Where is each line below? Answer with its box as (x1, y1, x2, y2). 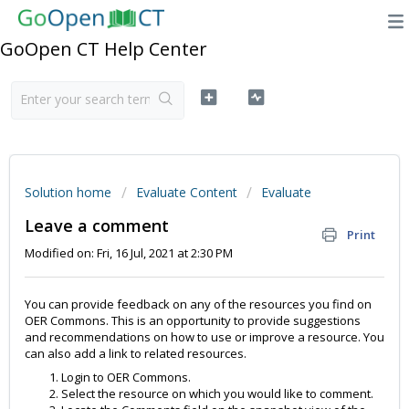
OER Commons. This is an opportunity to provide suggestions (25, 312, 361, 330)
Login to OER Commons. (61, 369, 191, 386)
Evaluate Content (136, 184, 237, 201)
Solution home (25, 184, 115, 201)
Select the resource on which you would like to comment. (61, 385, 373, 403)
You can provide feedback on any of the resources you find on (25, 296, 372, 313)
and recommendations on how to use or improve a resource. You (25, 329, 384, 346)
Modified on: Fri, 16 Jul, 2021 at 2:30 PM (25, 245, 233, 261)
